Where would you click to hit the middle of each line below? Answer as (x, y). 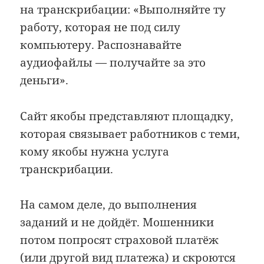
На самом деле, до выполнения (109, 205)
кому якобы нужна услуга (95, 151)
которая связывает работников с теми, (130, 133)
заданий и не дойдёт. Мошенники (117, 222)
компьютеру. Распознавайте (101, 45)
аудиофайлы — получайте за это (113, 63)
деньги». (44, 80)
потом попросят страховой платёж (120, 240)
